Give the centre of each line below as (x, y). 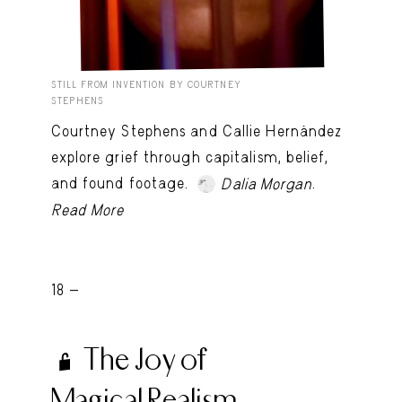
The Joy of (145, 358)
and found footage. (122, 183)
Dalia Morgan (267, 184)
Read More (87, 210)
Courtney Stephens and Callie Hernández (197, 131)
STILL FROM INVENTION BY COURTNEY (146, 84)
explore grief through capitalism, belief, (189, 157)
